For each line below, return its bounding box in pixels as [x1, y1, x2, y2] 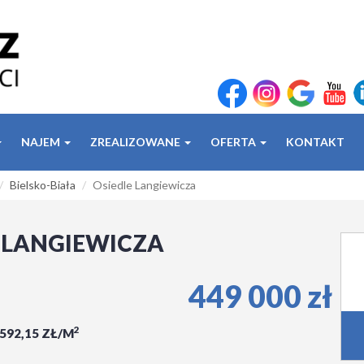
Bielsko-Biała [10, 178, 76, 192]
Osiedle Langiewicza [93, 178, 196, 192]
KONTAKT [286, 135, 344, 149]
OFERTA [210, 135, 258, 149]
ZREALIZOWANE [90, 135, 183, 149]
